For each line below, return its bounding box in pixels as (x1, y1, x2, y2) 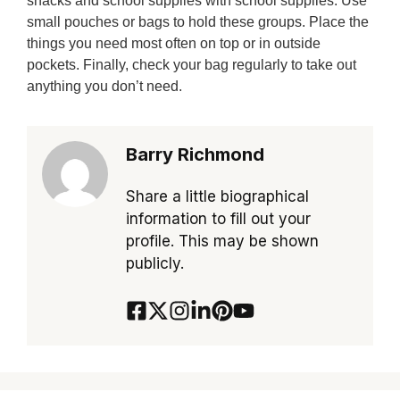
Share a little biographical (125, 187, 309, 206)
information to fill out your (125, 210, 311, 229)
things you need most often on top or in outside (27, 36, 321, 52)
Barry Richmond (125, 144, 264, 166)
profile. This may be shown (125, 232, 319, 251)
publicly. (125, 254, 184, 273)
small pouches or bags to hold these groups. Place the (27, 14, 369, 30)
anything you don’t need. (27, 79, 182, 95)
